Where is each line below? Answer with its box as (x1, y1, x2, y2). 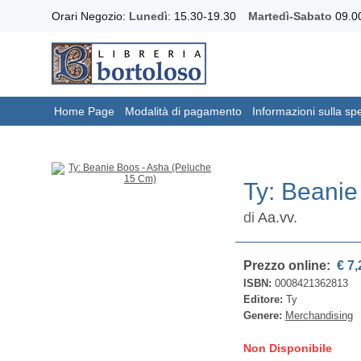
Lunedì (129, 10, 168, 23)
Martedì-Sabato (248, 10, 332, 23)
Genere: (243, 309, 285, 322)
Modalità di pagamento (125, 105, 242, 118)
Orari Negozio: (52, 10, 129, 23)
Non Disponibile (243, 342, 332, 355)
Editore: (243, 293, 286, 305)
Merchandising (284, 309, 353, 322)
